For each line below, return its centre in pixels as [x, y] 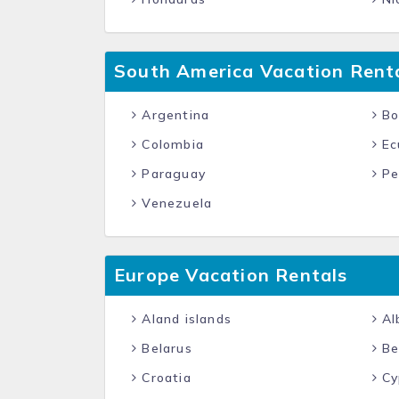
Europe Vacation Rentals [231, 275]
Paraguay [172, 174]
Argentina [174, 115]
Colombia [171, 144]
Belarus [165, 348]
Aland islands [185, 319]
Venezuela [175, 203]
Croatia [164, 378]
